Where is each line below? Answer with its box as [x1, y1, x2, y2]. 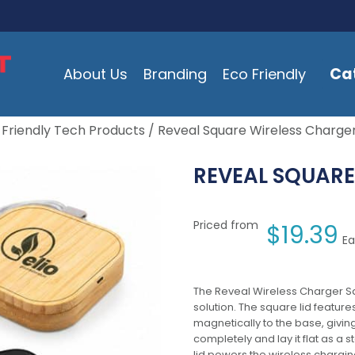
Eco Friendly [222, 63, 306, 84]
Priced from [193, 217, 258, 233]
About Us [63, 63, 128, 84]
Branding [143, 63, 207, 84]
